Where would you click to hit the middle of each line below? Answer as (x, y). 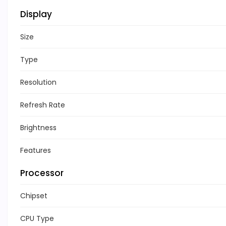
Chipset (34, 196)
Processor (42, 173)
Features (36, 151)
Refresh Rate (43, 105)
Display (36, 14)
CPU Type (37, 219)
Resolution (38, 82)
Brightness (38, 128)
